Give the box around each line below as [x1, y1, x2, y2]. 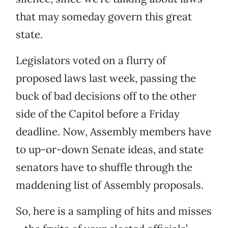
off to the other [123, 89, 196, 103]
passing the [140, 71, 196, 85]
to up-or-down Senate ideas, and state [16, 142, 204, 157]
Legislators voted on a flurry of [16, 53, 166, 68]
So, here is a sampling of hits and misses [16, 204, 212, 218]
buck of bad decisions [16, 89, 121, 103]
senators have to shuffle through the [16, 160, 192, 175]
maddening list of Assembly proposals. [16, 178, 204, 192]
